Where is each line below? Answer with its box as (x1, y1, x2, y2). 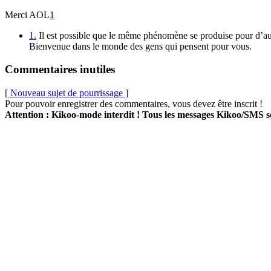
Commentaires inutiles (5, 63, 115, 76)
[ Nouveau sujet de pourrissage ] (5, 88, 128, 99)
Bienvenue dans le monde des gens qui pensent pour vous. (29, 41, 252, 51)
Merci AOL (5, 9, 50, 20)
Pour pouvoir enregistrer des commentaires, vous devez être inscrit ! (5, 99, 263, 109)
